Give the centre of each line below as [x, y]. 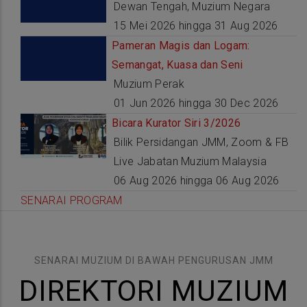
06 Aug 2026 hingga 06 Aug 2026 [197, 181]
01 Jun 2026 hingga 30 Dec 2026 [196, 103]
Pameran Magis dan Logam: [181, 46]
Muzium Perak [149, 84]
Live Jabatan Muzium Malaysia [190, 162]
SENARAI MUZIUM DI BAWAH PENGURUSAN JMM [153, 261]
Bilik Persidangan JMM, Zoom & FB [201, 143]
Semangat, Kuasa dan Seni [177, 65]
